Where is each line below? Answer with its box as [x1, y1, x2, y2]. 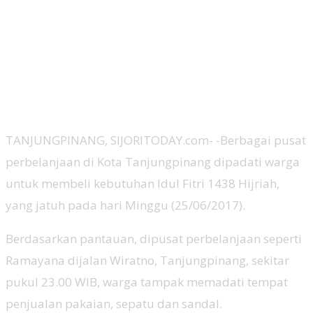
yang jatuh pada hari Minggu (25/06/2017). [6, 196, 245, 213]
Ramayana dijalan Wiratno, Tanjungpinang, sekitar [6, 252, 289, 268]
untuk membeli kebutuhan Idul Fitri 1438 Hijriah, [6, 175, 279, 191]
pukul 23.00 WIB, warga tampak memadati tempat [6, 273, 288, 290]
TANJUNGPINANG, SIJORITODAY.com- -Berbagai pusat [6, 131, 306, 148]
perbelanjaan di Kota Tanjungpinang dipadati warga [6, 153, 300, 170]
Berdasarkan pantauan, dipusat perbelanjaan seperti [6, 230, 302, 247]
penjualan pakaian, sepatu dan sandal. [6, 295, 222, 312]
